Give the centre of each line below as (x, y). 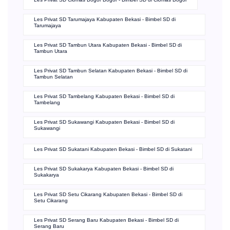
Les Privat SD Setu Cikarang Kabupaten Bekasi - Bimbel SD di (108, 195)
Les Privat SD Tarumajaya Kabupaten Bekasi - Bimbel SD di (105, 20)
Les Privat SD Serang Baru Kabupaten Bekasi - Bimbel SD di (106, 220)
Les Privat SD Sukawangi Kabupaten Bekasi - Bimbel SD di (104, 122)
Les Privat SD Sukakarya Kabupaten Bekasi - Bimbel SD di (104, 169)
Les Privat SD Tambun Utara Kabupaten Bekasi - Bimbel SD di (108, 45)
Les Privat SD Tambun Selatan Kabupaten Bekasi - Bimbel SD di (111, 71)
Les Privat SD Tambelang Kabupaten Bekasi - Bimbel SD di (104, 97)
